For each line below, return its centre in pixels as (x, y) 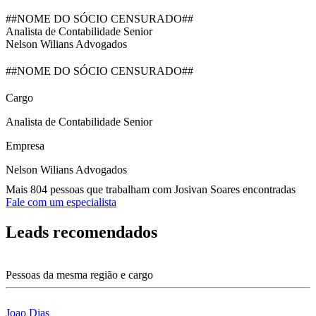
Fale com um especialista (61, 202)
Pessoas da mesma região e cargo (79, 275)
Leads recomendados (81, 232)
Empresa (25, 146)
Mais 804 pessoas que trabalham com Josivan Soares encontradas (151, 190)
